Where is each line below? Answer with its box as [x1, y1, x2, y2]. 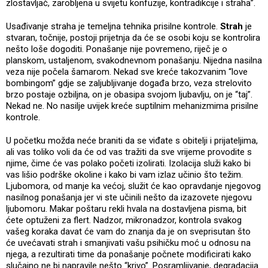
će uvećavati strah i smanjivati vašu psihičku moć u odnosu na [6, 237, 251, 249]
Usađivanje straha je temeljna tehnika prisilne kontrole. [6, 21, 220, 32]
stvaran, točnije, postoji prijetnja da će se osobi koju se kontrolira [6, 32, 260, 44]
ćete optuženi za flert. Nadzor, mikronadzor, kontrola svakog [6, 215, 242, 226]
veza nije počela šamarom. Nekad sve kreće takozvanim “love [6, 66, 248, 78]
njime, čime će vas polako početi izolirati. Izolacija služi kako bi [6, 158, 251, 169]
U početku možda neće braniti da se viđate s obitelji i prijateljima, [6, 135, 258, 147]
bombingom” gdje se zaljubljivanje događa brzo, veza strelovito [6, 78, 252, 89]
